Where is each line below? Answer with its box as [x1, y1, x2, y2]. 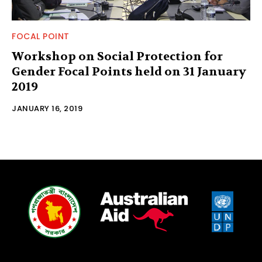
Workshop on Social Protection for [12, 49, 223, 64]
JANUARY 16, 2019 [12, 102, 82, 114]
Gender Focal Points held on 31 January [12, 64, 246, 79]
